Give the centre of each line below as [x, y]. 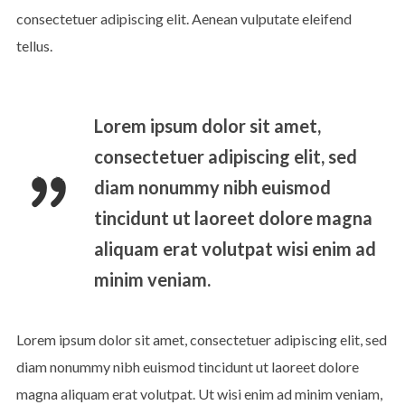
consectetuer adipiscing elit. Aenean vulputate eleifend [184, 19]
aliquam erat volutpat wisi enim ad [235, 249]
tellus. [34, 46]
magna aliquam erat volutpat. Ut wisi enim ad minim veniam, [199, 394]
